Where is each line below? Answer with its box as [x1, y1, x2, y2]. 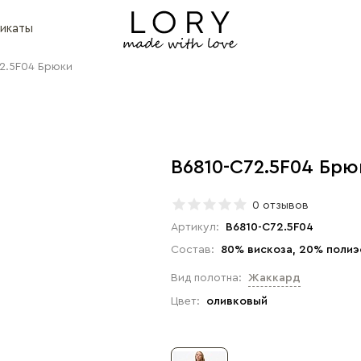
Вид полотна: [171, 272, 242, 284]
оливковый [206, 296, 268, 307]
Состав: [171, 244, 214, 255]
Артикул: [171, 222, 219, 233]
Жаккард [248, 272, 301, 284]
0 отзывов [252, 200, 309, 211]
